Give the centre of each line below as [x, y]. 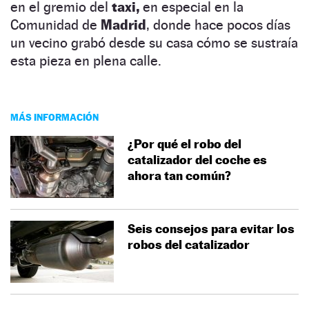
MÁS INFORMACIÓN [54, 117]
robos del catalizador [189, 244]
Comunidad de [56, 24]
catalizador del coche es [197, 159]
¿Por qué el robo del [185, 143]
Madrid [123, 24]
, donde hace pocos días [218, 24]
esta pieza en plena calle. [86, 60]
